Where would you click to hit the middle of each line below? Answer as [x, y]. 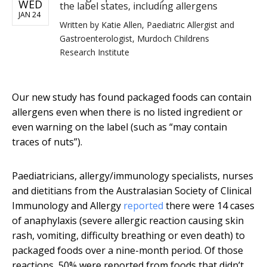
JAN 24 [30, 15]
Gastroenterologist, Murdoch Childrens [134, 39]
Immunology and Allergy [68, 206]
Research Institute [94, 52]
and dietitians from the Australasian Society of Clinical [132, 191]
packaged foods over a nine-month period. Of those [128, 251]
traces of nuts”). [47, 142]
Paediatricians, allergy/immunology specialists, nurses [133, 176]
